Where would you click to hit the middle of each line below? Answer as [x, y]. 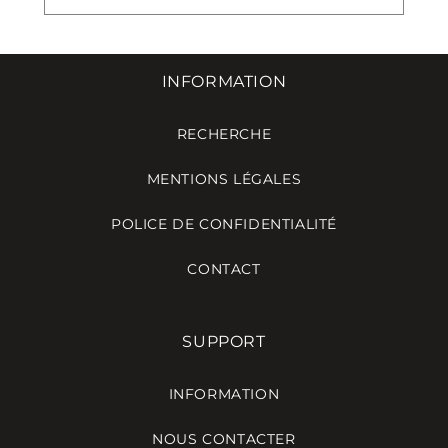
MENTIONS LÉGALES [224, 179]
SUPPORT [224, 341]
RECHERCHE [224, 134]
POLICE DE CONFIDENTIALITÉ [224, 224]
